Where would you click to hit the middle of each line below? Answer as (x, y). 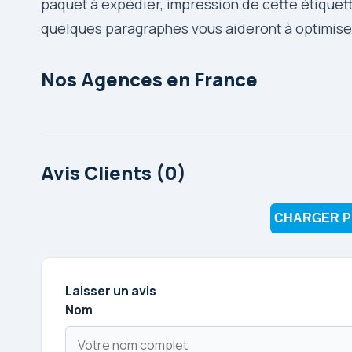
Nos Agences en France (149, 79)
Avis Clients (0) (114, 172)
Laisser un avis (111, 291)
